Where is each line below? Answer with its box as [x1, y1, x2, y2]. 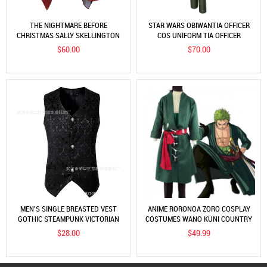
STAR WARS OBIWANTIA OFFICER [148, 19, 250, 30]
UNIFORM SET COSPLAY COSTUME [145, 39, 252, 49]
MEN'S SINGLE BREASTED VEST [20, 203, 117, 214]
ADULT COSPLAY [43, 39, 94, 49]
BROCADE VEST [44, 222, 92, 232]
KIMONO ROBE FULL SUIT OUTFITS [145, 222, 253, 232]
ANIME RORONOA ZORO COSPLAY [147, 203, 250, 214]
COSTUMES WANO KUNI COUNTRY [145, 213, 252, 223]
